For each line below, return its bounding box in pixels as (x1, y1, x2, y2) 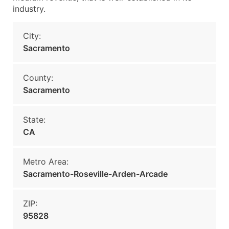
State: (23, 114, 45, 125)
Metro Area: (23, 156, 68, 167)
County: (23, 73, 53, 83)
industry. (13, 4, 45, 14)
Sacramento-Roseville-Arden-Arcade (23, 169, 168, 179)
